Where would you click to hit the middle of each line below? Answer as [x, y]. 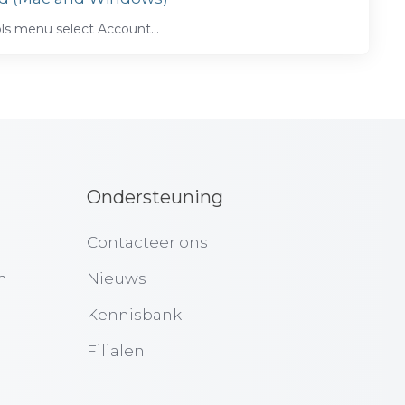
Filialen [115, 351]
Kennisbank [134, 315]
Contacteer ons [147, 242]
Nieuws [116, 278]
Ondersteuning [155, 197]
